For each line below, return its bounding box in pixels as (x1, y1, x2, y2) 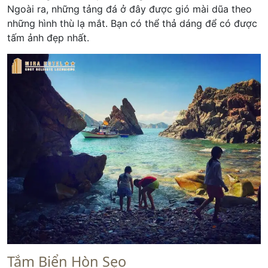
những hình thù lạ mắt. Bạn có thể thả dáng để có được (7, 17, 257, 30)
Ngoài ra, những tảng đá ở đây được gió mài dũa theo (7, 3, 252, 16)
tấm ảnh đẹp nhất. (7, 32, 89, 44)
